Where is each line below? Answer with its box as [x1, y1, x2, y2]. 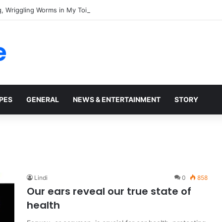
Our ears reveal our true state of [27, 184, 191, 198]
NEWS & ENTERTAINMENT [73, 95, 161, 104]
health [27, 198, 60, 212]
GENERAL [26, 95, 59, 104]
